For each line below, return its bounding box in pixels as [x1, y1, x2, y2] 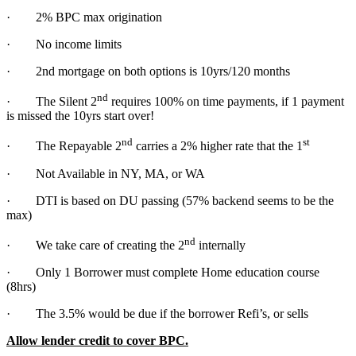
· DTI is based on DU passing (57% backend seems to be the [6, 193, 334, 207]
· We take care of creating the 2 [6, 238, 184, 252]
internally [195, 238, 246, 252]
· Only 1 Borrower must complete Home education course [6, 265, 319, 279]
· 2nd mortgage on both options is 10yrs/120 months [6, 64, 290, 78]
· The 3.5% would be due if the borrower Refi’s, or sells [6, 306, 308, 320]
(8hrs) [6, 279, 36, 293]
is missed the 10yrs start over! [6, 109, 154, 123]
